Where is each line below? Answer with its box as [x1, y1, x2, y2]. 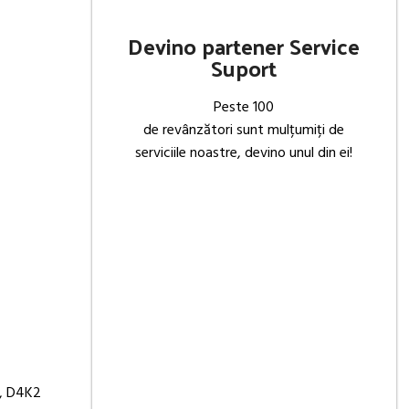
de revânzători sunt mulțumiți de [143, 119, 345, 143]
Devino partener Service [128, 26, 361, 67]
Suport [211, 47, 278, 89]
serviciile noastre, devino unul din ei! [135, 142, 353, 166]
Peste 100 [214, 96, 275, 121]
